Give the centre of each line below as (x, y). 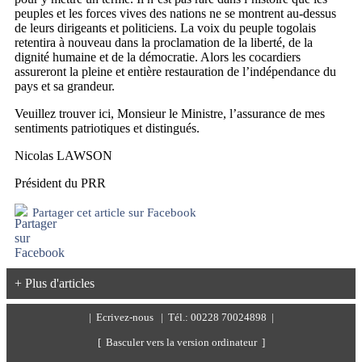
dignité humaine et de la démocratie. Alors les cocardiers (158, 57)
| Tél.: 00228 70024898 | (215, 318)
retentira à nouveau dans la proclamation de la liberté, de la (164, 42)
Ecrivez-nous (126, 318)
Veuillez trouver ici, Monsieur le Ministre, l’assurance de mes (170, 114)
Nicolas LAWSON (63, 156)
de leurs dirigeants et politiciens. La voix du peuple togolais (165, 28)
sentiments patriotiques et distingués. (107, 128)
